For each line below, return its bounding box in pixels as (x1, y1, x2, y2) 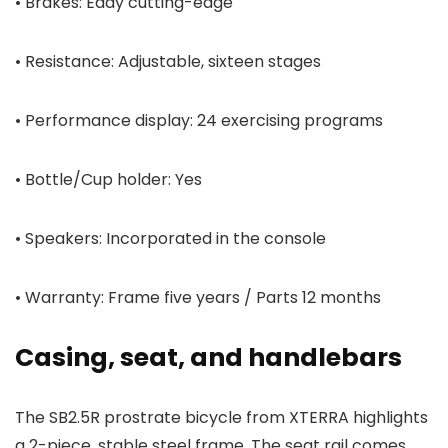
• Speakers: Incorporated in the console (15, 227, 326, 251)
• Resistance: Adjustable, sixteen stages (15, 50, 321, 74)
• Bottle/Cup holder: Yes (15, 168, 202, 192)
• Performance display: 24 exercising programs (15, 109, 383, 133)
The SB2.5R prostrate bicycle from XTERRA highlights (15, 406, 428, 430)
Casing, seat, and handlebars (15, 340, 402, 376)
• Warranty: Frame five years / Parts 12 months (15, 286, 381, 310)
